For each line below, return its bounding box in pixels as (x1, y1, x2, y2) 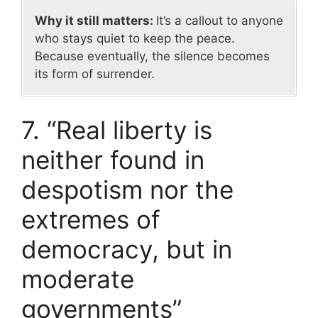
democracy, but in (21, 234, 232, 264)
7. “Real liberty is (21, 114, 212, 145)
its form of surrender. (35, 67, 155, 82)
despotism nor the (21, 174, 234, 204)
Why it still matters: (35, 13, 156, 28)
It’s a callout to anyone (156, 13, 283, 28)
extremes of (21, 204, 160, 234)
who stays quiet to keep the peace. (35, 31, 235, 46)
